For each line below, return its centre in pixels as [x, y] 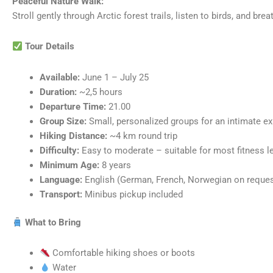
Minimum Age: [69, 165]
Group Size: [63, 121]
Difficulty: [59, 150]
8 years [115, 165]
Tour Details [49, 47]
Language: [61, 179]
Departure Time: [74, 106]
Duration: [58, 92]
